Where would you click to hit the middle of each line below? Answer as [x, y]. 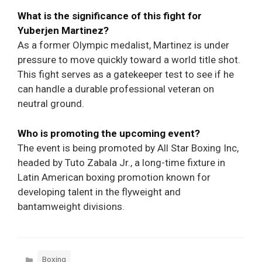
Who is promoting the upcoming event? [109, 133]
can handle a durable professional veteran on [116, 89]
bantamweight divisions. [71, 206]
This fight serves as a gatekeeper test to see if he [126, 75]
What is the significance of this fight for [110, 16]
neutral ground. [51, 104]
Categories [44, 255]
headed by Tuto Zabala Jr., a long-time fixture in [121, 162]
